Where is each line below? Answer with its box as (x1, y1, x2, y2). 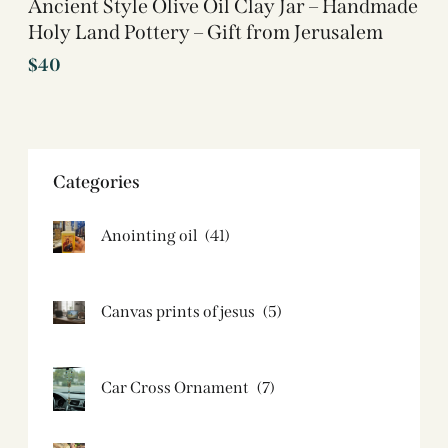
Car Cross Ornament (101, 378, 249, 398)
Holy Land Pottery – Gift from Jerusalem (28, 19, 383, 44)
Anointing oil (101, 226, 197, 246)
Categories (53, 170, 140, 193)
